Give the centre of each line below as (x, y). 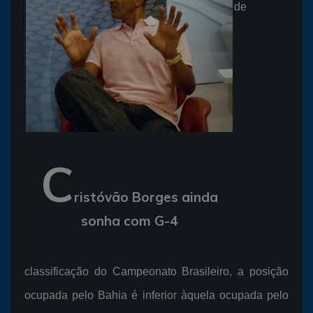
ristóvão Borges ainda (146, 197)
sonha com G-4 (129, 220)
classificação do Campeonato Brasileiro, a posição (156, 271)
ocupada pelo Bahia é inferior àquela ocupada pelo (156, 295)
